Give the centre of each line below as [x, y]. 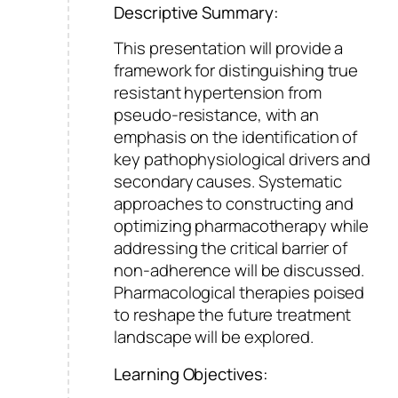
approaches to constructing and [234, 204]
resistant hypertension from [218, 93]
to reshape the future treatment [233, 315]
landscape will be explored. [214, 337]
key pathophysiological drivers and [243, 159]
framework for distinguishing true [236, 71]
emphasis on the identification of [236, 137]
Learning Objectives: [191, 374]
